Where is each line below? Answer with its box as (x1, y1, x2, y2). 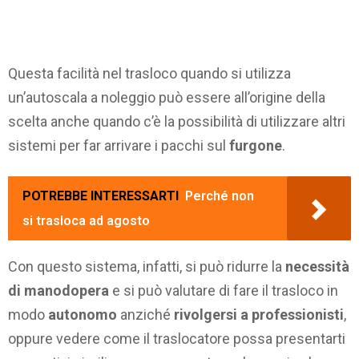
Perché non (185, 188, 254, 204)
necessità (285, 257, 349, 275)
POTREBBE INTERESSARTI (22, 188, 179, 204)
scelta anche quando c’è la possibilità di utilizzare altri (8, 113, 345, 131)
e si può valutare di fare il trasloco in (109, 281, 338, 299)
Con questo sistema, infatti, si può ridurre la (8, 257, 285, 275)
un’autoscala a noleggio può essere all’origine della (8, 89, 325, 107)
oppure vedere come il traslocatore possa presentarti (8, 329, 345, 347)
